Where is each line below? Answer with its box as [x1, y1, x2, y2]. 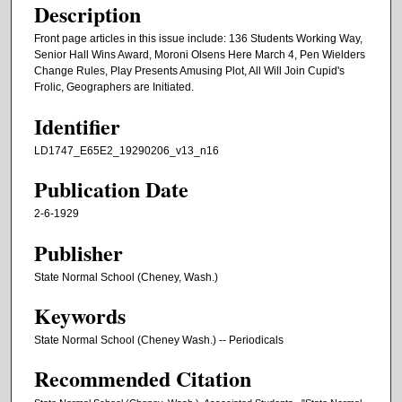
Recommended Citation [34, 363, 251, 395]
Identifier [34, 109, 120, 142]
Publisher [34, 236, 123, 268]
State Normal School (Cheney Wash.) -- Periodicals [34, 333, 284, 346]
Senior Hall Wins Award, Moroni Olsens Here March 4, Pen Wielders [34, 48, 365, 62]
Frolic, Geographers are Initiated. [34, 81, 194, 94]
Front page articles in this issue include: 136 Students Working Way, [34, 32, 363, 46]
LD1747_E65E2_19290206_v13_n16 [34, 144, 219, 157]
